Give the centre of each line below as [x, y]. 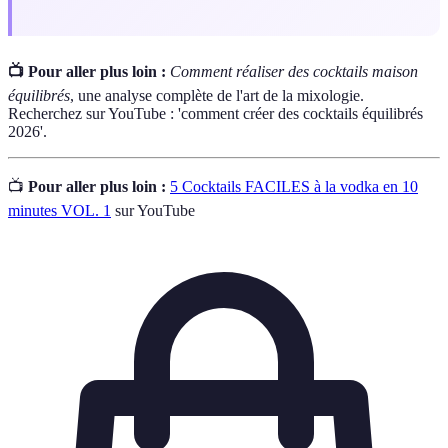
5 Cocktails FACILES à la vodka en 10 [294, 187]
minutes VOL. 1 [59, 211]
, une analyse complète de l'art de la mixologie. [217, 96]
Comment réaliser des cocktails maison [294, 72]
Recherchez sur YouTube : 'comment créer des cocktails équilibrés [215, 114]
